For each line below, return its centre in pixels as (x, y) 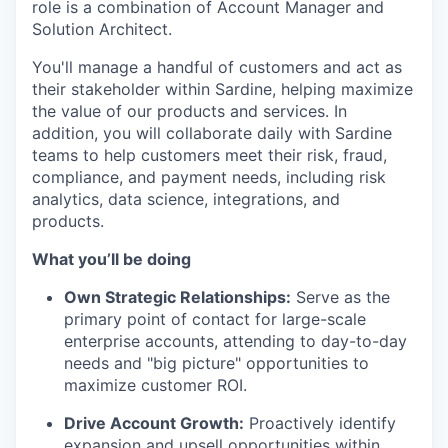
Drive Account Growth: (154, 423)
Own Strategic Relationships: (177, 297)
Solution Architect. (102, 29)
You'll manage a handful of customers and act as (217, 67)
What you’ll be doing (111, 259)
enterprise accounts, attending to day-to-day (235, 341)
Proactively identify (320, 423)
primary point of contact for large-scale (215, 319)
